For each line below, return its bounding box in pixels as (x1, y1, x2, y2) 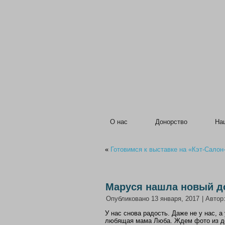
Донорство (155, 118, 187, 126)
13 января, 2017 (151, 195, 199, 202)
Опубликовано (106, 195, 149, 202)
